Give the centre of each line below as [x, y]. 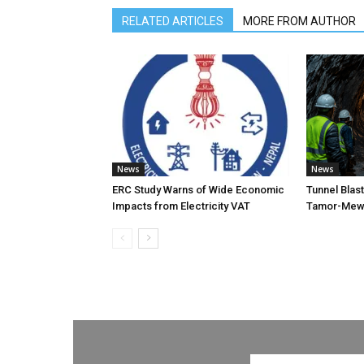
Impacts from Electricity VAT [181, 206]
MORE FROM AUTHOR [299, 21]
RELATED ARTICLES [173, 21]
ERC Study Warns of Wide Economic [198, 190]
